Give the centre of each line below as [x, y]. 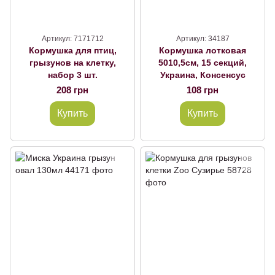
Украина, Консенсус [203, 75]
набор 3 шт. [72, 75]
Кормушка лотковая [203, 50]
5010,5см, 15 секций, [203, 63]
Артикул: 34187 [203, 39]
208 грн [72, 90]
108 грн [203, 90]
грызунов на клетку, [72, 63]
